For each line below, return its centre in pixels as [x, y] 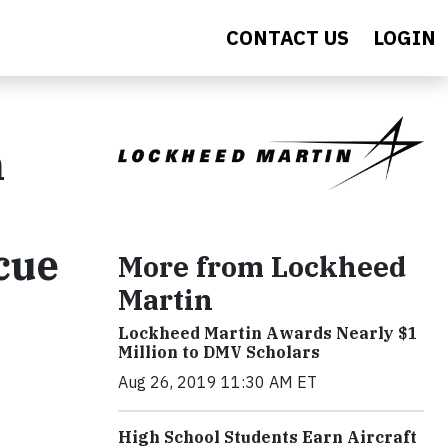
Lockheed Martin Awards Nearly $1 [268, 333]
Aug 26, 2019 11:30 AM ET [217, 382]
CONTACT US [287, 37]
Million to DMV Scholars [219, 352]
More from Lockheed [262, 267]
